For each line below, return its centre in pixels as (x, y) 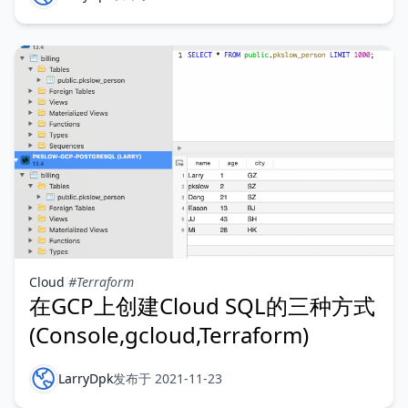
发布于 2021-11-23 (168, 378)
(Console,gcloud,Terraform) (169, 335)
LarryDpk (86, 378)
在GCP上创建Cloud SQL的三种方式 (202, 306)
